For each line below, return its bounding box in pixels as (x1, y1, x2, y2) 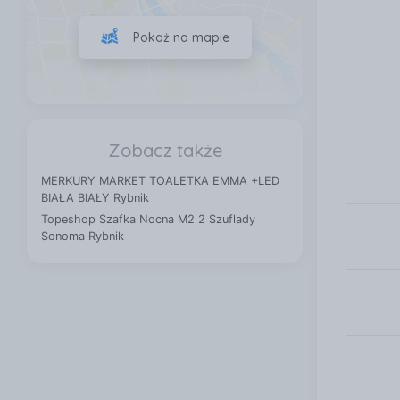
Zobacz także (107, 139, 222, 162)
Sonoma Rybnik (41, 229, 124, 244)
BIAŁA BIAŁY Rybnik (41, 191, 149, 205)
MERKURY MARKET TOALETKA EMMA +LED (41, 174, 279, 188)
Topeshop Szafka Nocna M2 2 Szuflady (41, 212, 255, 227)
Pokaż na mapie (132, 29, 229, 46)
